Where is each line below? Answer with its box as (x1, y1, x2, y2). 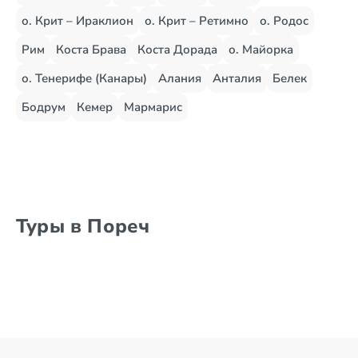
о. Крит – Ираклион (22, 13, 133, 29)
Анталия (213, 70, 261, 86)
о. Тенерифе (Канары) (22, 70, 147, 86)
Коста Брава (56, 42, 126, 58)
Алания (158, 70, 201, 86)
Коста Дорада (137, 42, 217, 58)
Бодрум (22, 99, 66, 115)
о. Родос (260, 13, 308, 29)
